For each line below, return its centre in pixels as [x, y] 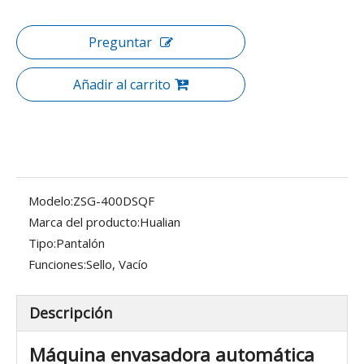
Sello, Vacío [117, 264]
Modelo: [51, 201]
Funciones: [57, 264]
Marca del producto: [84, 222]
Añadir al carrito [122, 84]
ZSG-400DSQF [114, 201]
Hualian [160, 222]
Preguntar [120, 42]
